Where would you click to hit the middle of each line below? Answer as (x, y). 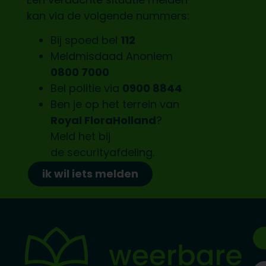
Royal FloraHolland (103, 121)
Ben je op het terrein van (115, 104)
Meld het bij (80, 137)
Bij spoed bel (85, 40)
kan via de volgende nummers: (108, 16)
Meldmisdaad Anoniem (111, 56)
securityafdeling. (110, 153)
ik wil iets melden (90, 174)
